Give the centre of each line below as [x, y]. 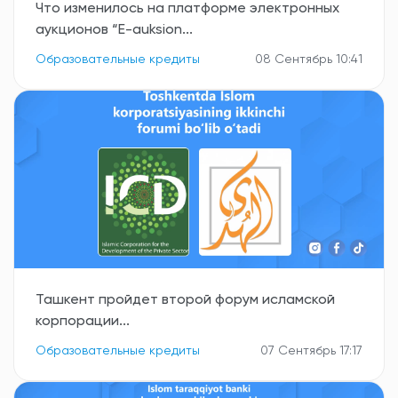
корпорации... [83, 322]
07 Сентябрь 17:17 [311, 351]
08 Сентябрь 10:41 [309, 60]
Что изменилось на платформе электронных [187, 9]
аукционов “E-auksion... [114, 30]
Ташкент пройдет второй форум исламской [185, 300]
